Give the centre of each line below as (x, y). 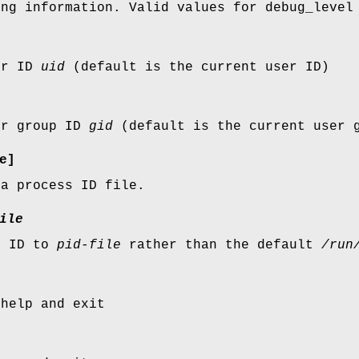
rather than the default (221, 246)
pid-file (89, 246)
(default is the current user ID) (197, 68)
